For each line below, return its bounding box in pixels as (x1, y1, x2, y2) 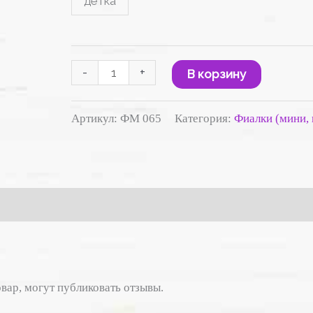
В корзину (187, 66, 247, 81)
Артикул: (71, 112, 121, 126)
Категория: (175, 112, 235, 126)
